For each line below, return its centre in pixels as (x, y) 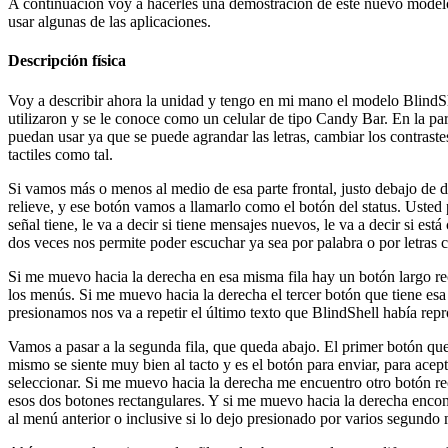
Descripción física (67, 61)
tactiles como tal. (60, 154)
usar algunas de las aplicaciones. (109, 21)
